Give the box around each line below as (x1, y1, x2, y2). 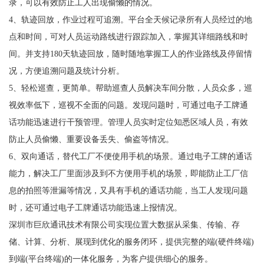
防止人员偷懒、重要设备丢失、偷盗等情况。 (8, 134, 174, 144)
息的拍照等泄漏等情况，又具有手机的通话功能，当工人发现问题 (8, 185, 248, 195)
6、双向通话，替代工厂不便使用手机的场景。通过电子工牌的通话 (8, 151, 252, 161)
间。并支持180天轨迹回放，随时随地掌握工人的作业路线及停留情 (8, 48, 252, 58)
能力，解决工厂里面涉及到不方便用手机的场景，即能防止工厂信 (8, 168, 248, 178)
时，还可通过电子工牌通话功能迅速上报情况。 (8, 202, 182, 212)
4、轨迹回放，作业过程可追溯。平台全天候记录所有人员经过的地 (8, 14, 252, 24)
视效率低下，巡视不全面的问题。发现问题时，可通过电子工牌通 (8, 100, 248, 110)
